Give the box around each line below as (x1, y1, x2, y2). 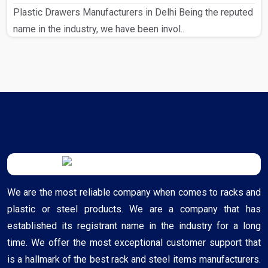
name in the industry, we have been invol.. (13, 23, 184, 35)
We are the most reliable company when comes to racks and (7, 187, 261, 199)
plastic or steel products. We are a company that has (7, 203, 261, 215)
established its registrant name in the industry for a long (7, 220, 261, 232)
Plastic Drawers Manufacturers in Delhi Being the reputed (13, 7, 253, 19)
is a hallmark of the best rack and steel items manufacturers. (7, 254, 261, 266)
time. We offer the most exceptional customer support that (7, 237, 261, 249)
